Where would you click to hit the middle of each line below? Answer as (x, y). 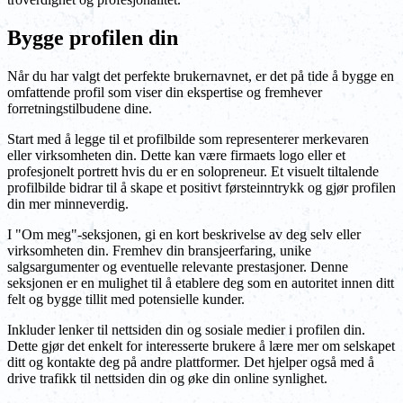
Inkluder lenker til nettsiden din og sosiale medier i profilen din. (186, 329)
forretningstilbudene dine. (80, 108)
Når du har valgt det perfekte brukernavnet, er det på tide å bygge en (201, 76)
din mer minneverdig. (68, 203)
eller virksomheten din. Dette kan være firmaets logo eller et (176, 155)
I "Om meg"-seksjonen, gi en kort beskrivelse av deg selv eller (184, 234)
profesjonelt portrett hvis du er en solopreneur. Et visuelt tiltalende (193, 171)
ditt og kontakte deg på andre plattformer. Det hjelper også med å (191, 362)
